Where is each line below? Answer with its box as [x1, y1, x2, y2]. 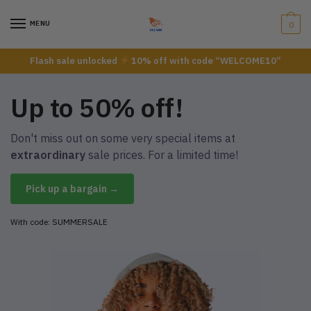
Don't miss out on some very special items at [10, 131, 235, 145]
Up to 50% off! [10, 90, 183, 124]
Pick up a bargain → [26, 182, 119, 195]
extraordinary [10, 147, 85, 162]
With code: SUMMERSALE [10, 216, 108, 227]
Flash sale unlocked [29, 54, 119, 67]
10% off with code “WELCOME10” [129, 54, 282, 67]
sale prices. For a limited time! [85, 147, 238, 162]
